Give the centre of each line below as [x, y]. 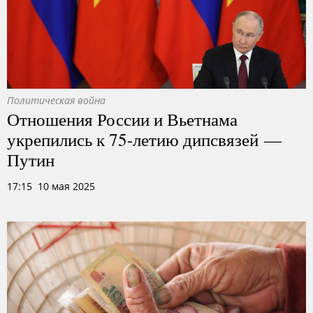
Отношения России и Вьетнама [122, 119]
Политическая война [56, 100]
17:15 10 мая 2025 [51, 186]
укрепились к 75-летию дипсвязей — [144, 139]
